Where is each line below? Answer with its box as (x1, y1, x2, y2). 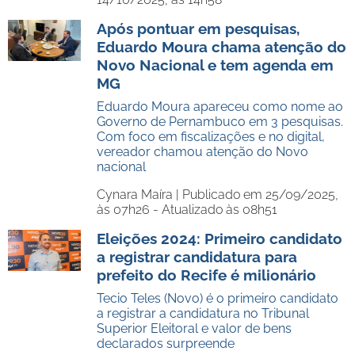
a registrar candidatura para (97, 248, 297, 265)
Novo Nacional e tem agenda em (97, 56, 334, 74)
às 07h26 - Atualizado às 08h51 (97, 202, 277, 217)
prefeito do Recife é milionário (97, 266, 316, 284)
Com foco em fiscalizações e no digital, (97, 129, 325, 144)
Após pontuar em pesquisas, (97, 20, 300, 37)
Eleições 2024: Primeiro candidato (97, 230, 342, 247)
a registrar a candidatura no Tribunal (97, 306, 309, 321)
